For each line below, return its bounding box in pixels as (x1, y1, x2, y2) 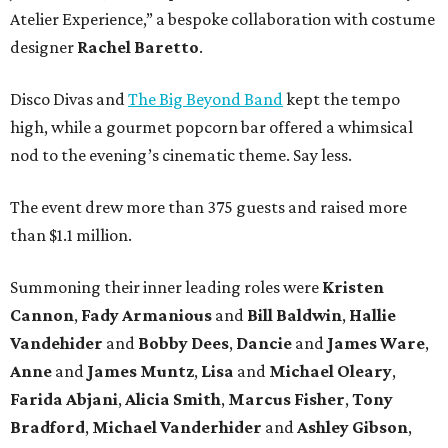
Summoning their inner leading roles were (10, 277, 322, 298)
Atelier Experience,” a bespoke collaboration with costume (10, 9, 435, 30)
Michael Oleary (269, 361, 392, 382)
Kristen (322, 277, 384, 298)
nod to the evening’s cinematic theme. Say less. (10, 145, 352, 166)
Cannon (10, 305, 74, 326)
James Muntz (87, 361, 194, 382)
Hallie (349, 305, 396, 326)
